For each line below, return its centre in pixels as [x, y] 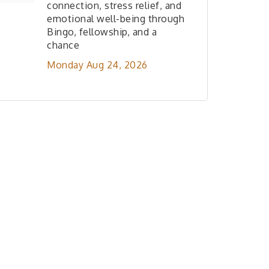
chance [63, 45]
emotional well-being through [116, 19]
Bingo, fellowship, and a [102, 32]
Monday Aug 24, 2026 [97, 65]
